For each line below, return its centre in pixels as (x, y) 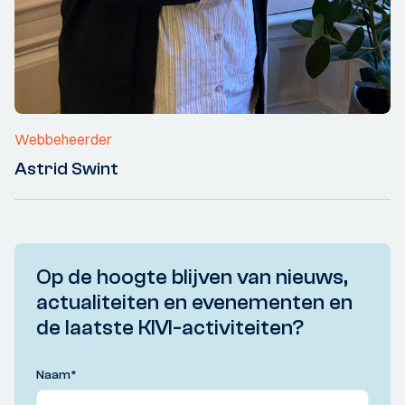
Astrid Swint (66, 169)
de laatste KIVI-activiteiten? (170, 328)
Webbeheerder (63, 140)
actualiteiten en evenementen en (194, 303)
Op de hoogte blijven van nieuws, (192, 278)
